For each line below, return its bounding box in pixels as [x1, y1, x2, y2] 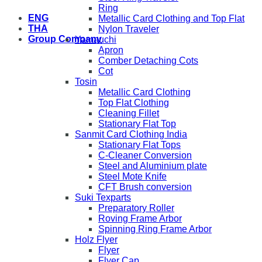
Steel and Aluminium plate [98, 161, 207, 171]
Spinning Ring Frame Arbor [98, 224, 212, 234]
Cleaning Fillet [98, 108, 159, 118]
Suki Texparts [75, 192, 131, 202]
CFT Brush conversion [98, 182, 192, 192]
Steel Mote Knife [98, 171, 167, 181]
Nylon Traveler [98, 24, 159, 34]
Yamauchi [75, 35, 116, 44]
